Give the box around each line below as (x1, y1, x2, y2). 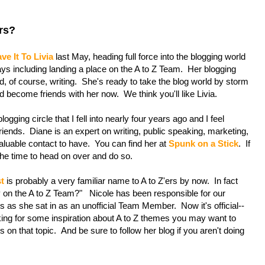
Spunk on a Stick (169, 138, 238, 148)
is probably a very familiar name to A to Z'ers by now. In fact (4, 175, 238, 186)
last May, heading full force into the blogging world (53, 51, 245, 62)
